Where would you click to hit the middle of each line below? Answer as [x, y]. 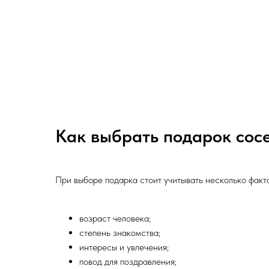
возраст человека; [115, 219]
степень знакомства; [120, 233]
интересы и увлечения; [124, 247]
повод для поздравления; [128, 262]
